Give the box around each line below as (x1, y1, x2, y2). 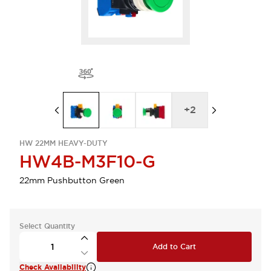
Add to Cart (152, 242, 196, 252)
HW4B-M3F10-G (19, 151, 155, 172)
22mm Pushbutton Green (19, 175, 125, 186)
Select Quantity (19, 221, 75, 231)
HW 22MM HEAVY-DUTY (19, 139, 108, 148)
